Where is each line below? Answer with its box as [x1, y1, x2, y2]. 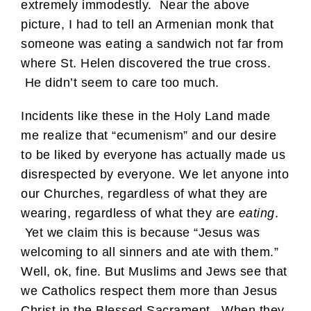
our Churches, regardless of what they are [21, 186, 268, 201]
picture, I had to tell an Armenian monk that [21, 17, 274, 31]
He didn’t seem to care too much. [21, 75, 219, 90]
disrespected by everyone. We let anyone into [21, 167, 289, 181]
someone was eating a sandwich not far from [21, 36, 283, 51]
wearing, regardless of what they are [21, 205, 239, 220]
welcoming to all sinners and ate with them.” [21, 244, 278, 259]
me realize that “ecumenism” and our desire [21, 128, 276, 142]
